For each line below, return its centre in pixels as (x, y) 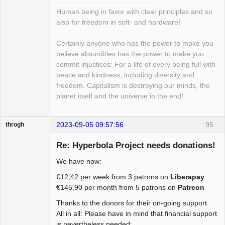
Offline (23, 189)
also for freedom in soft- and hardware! (118, 23)
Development (24, 178)
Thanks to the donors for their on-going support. (133, 203)
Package (18, 171)
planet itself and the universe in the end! (120, 96)
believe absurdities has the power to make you (130, 54)
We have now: (79, 161)
